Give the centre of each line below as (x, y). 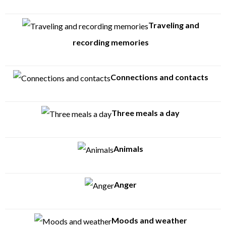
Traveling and (174, 25)
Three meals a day (146, 112)
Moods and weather (149, 220)
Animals (128, 148)
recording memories (110, 42)
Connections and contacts (159, 77)
